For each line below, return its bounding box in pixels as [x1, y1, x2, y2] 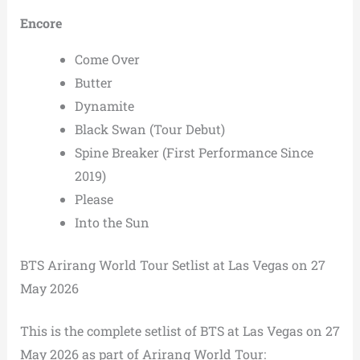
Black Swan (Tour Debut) [74, 121, 225, 138]
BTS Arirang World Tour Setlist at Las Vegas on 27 [19, 256, 325, 274]
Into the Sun [74, 214, 149, 231]
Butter [74, 74, 112, 92]
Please [74, 190, 113, 208]
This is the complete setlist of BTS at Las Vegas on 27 [19, 322, 340, 340]
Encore [19, 14, 62, 32]
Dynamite [74, 97, 134, 115]
